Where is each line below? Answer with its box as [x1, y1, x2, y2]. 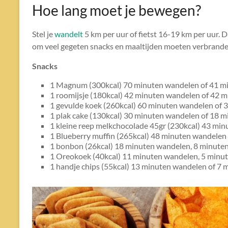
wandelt [54, 29, 83, 39]
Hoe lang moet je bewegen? [32, 2, 201, 19]
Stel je [32, 29, 54, 39]
